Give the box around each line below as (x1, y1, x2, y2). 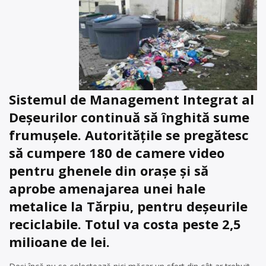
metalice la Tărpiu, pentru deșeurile (9, 197, 248, 215)
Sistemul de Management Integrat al (9, 90, 254, 108)
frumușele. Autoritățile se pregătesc (9, 126, 249, 144)
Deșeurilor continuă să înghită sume (9, 108, 249, 126)
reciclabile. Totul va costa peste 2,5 (9, 215, 241, 233)
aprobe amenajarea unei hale (9, 179, 205, 197)
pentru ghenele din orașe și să (9, 161, 208, 179)
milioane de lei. (9, 233, 110, 251)
